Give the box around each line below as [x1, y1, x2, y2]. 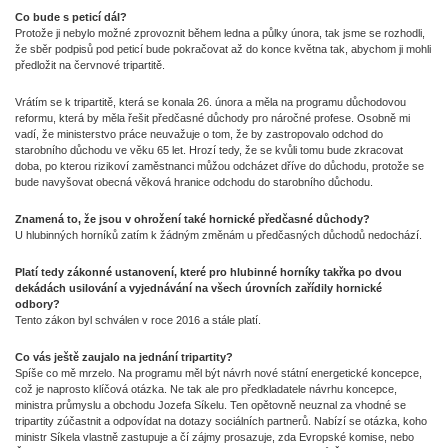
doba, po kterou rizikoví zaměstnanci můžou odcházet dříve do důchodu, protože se [15, 160, 424, 172]
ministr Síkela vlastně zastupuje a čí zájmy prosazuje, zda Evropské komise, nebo [15, 431, 414, 443]
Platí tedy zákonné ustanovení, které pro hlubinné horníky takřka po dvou [15, 266, 402, 278]
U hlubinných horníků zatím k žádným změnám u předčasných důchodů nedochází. [15, 229, 422, 241]
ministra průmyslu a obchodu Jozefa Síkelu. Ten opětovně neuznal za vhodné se [15, 399, 406, 411]
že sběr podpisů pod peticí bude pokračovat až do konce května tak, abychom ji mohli [15, 43, 431, 55]
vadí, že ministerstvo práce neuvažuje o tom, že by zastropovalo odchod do [15, 128, 383, 140]
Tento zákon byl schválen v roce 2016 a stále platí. [15, 314, 264, 326]
